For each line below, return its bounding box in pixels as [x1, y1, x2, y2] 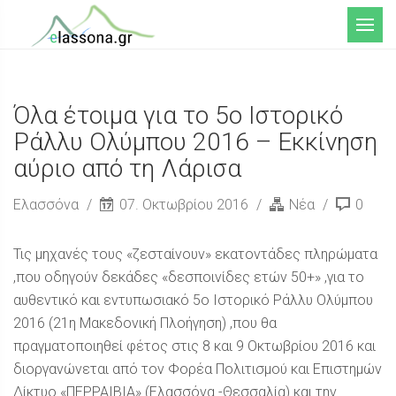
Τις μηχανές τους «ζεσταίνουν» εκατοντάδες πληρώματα [13, 246, 377, 263]
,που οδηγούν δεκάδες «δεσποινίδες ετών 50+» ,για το [13, 269, 364, 286]
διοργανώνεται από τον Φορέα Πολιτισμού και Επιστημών [13, 361, 382, 377]
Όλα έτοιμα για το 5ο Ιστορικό [13, 101, 343, 130]
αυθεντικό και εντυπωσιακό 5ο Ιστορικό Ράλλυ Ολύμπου [13, 292, 373, 308]
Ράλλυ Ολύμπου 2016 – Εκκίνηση [13, 127, 377, 156]
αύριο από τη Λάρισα [13, 154, 241, 183]
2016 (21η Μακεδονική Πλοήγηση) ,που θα [13, 315, 277, 331]
